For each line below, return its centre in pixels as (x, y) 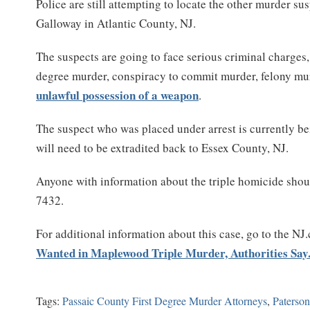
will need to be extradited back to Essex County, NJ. (163, 147)
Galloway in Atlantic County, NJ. (116, 23)
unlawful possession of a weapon (118, 95)
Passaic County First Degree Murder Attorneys (165, 300)
